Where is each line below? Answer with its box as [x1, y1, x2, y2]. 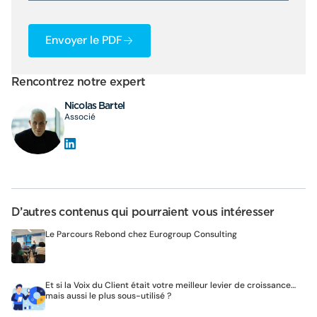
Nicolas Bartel [64, 99, 125, 111]
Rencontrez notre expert [11, 74, 146, 88]
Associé [64, 110, 96, 122]
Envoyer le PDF [45, 33, 122, 48]
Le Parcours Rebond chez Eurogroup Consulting [45, 228, 237, 240]
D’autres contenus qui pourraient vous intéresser [11, 204, 275, 219]
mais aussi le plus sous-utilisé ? [45, 289, 173, 301]
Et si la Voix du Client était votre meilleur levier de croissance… [45, 279, 296, 291]
